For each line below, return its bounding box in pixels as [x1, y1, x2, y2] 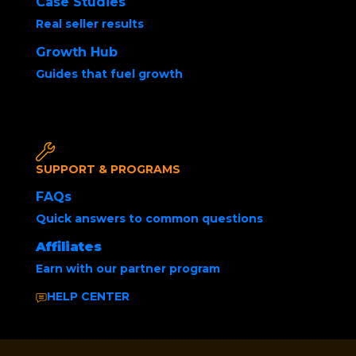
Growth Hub [36, 44, 118, 60]
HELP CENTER [47, 289, 130, 304]
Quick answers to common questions [36, 211, 263, 226]
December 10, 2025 [151, 113, 259, 127]
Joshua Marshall [60, 113, 148, 127]
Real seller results [36, 17, 144, 32]
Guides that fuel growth [36, 67, 183, 82]
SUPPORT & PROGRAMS [36, 162, 180, 177]
